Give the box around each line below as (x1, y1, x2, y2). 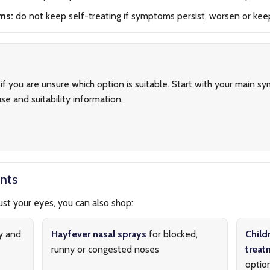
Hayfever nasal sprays (51, 228, 147, 240)
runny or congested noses (51, 243, 160, 255)
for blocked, (146, 228, 198, 240)
